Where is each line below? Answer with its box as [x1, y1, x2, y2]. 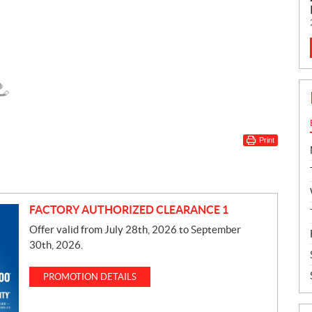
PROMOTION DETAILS [42, 272, 136, 283]
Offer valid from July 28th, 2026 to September [29, 224, 241, 236]
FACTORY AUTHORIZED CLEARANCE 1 [29, 203, 228, 217]
